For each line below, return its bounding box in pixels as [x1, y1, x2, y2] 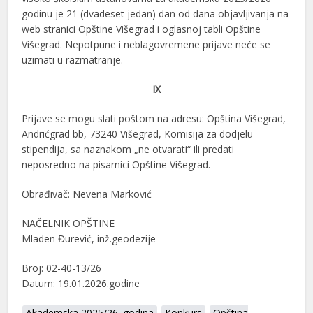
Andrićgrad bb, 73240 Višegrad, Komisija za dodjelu [22, 126, 254, 140]
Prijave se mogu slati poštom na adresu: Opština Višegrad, [22, 111, 286, 125]
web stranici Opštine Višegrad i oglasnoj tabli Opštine [22, 22, 261, 36]
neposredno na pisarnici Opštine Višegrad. [22, 157, 211, 171]
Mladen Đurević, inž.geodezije [22, 231, 156, 245]
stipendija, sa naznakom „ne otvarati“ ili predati [22, 142, 235, 156]
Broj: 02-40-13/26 [22, 261, 102, 275]
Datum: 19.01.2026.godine [22, 276, 140, 290]
